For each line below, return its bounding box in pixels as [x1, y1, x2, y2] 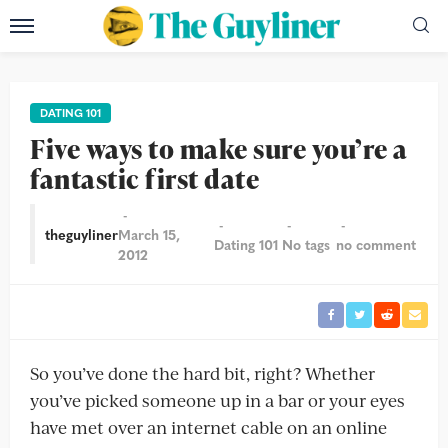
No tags [281, 234, 330, 254]
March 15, [118, 224, 180, 244]
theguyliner [45, 224, 118, 244]
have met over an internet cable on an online [30, 415, 387, 439]
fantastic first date [30, 160, 259, 197]
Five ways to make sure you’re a [30, 130, 408, 167]
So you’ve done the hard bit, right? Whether [30, 361, 375, 385]
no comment [336, 234, 417, 254]
